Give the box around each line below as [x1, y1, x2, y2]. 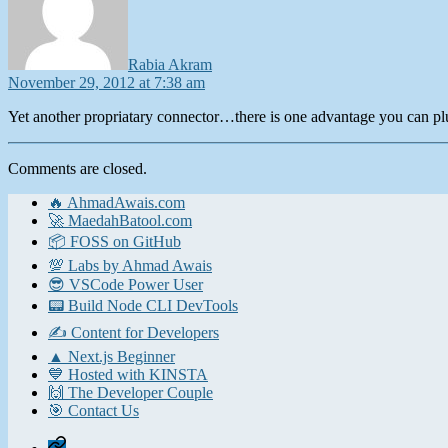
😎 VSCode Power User [48, 276, 203, 294]
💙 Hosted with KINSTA [48, 366, 208, 384]
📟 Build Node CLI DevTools [48, 297, 238, 315]
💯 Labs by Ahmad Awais [48, 257, 212, 275]
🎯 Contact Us [48, 402, 139, 420]
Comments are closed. [8, 160, 147, 178]
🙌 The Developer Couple [48, 384, 213, 402]
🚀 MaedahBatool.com [48, 212, 192, 230]
